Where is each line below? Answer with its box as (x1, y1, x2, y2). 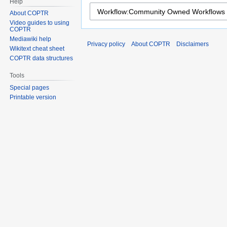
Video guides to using (10, 19, 70, 27)
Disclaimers (176, 40, 209, 48)
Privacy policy (87, 40, 125, 48)
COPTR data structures (10, 55, 73, 62)
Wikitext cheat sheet (10, 45, 65, 53)
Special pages (10, 84, 50, 92)
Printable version (10, 94, 57, 101)
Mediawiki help (10, 35, 52, 43)
